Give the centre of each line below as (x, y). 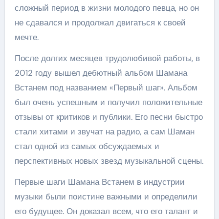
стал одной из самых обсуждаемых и (87, 146)
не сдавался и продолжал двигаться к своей (100, 22)
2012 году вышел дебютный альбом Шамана (101, 73)
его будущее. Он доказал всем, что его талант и (106, 211)
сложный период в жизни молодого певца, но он (107, 8)
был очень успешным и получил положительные (108, 102)
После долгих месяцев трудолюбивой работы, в (107, 58)
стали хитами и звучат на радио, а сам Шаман (104, 131)
